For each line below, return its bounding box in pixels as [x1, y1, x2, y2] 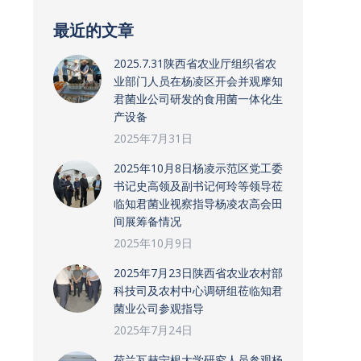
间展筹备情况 [114, 214, 181, 229]
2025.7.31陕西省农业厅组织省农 [114, 56, 276, 71]
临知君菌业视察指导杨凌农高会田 [114, 196, 283, 211]
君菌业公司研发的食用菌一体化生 [114, 91, 283, 106]
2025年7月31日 [114, 131, 193, 146]
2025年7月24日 [114, 322, 193, 338]
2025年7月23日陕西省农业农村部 [114, 265, 283, 280]
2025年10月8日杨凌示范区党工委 [114, 160, 283, 176]
